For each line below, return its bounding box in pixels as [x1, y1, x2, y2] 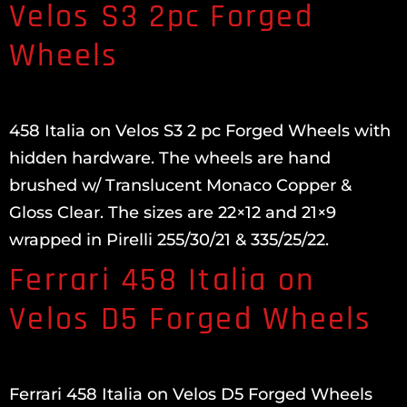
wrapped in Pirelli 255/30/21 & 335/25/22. [9, 230, 329, 250]
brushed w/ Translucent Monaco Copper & [9, 175, 352, 195]
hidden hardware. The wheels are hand [9, 148, 331, 168]
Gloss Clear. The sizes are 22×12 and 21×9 [9, 203, 336, 223]
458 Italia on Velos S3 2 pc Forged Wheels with [9, 121, 391, 141]
